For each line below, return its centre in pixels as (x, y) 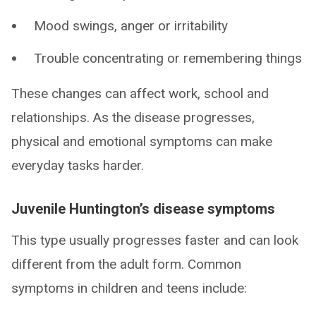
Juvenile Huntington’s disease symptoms (143, 209)
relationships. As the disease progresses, (133, 117)
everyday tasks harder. (78, 165)
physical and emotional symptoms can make (142, 141)
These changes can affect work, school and (140, 93)
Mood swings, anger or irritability (131, 26)
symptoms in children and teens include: (129, 288)
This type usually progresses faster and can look (155, 240)
